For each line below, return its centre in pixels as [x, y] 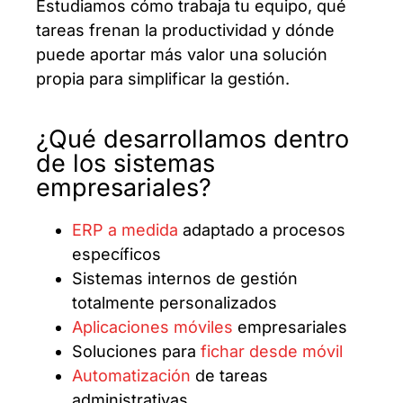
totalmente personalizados [175, 302]
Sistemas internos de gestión [185, 278]
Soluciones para [136, 351]
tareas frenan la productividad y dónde [185, 30]
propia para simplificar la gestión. [163, 78]
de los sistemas [125, 163]
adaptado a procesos [262, 229]
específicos [116, 254]
